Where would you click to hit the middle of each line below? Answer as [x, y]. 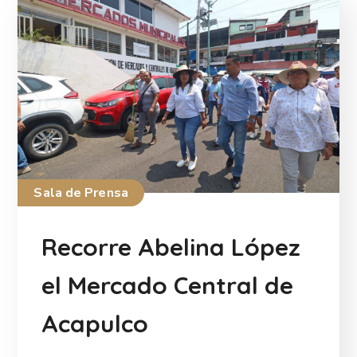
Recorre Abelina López [171, 247]
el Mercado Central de [168, 285]
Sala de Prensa [81, 192]
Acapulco [95, 323]
